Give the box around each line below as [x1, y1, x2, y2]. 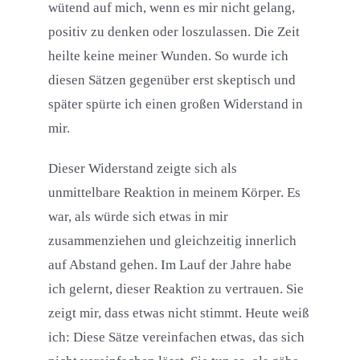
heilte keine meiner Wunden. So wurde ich [47, 48, 288, 64]
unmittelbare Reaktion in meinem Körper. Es [47, 185, 301, 201]
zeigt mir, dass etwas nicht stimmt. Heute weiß [47, 305, 309, 321]
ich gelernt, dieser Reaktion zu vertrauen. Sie [47, 281, 304, 297]
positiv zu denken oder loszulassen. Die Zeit [47, 24, 300, 40]
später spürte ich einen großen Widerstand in [47, 96, 303, 112]
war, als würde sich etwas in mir [47, 209, 228, 225]
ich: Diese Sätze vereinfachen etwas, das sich [47, 329, 305, 346]
